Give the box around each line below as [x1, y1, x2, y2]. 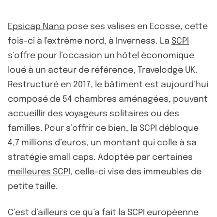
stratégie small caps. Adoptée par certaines [8, 153, 193, 162]
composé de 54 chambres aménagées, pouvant [8, 94, 208, 104]
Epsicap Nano [8, 22, 65, 31]
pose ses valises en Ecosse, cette [65, 22, 208, 31]
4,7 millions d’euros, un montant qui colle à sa [8, 138, 197, 147]
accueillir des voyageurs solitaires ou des [8, 109, 179, 118]
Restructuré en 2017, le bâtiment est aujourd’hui [8, 80, 208, 89]
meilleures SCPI [8, 167, 70, 176]
